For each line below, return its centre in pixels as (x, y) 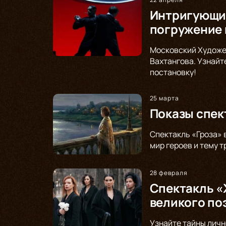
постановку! (173, 72)
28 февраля (169, 173)
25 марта (164, 98)
